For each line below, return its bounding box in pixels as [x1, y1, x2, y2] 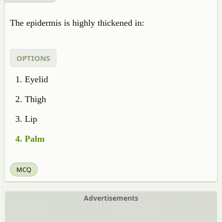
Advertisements [84, 193, 138, 203]
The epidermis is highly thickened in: [10, 18, 144, 28]
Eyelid [25, 74, 48, 84]
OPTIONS [16, 53, 50, 63]
